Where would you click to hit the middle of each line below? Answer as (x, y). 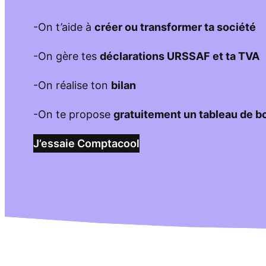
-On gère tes (66, 56)
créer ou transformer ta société (175, 27)
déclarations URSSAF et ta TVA (180, 56)
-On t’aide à (64, 27)
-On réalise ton (72, 85)
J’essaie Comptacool (86, 143)
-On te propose (73, 114)
